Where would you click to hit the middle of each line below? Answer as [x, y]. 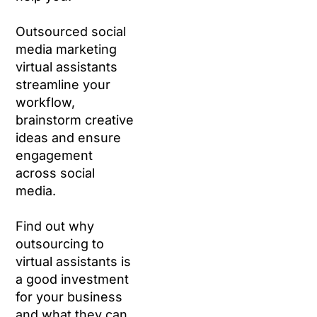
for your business [69, 297]
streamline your [63, 85]
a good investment [73, 279]
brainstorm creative [75, 120]
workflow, [46, 102]
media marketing [67, 49]
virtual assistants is [74, 261]
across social [56, 173]
